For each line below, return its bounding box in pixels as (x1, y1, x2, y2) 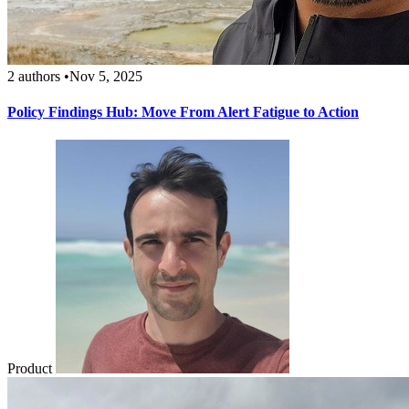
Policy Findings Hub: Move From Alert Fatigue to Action (7, 103, 359, 120)
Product (7, 361, 52, 377)
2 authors (7, 68, 60, 84)
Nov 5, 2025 (69, 68, 142, 84)
